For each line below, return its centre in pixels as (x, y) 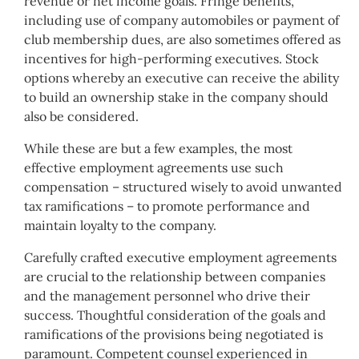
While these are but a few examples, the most (158, 149)
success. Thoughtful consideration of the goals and (175, 315)
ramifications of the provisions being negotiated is (173, 335)
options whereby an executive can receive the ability (182, 78)
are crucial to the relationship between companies (175, 277)
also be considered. (81, 117)
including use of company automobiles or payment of (182, 20)
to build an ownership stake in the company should (176, 97)
